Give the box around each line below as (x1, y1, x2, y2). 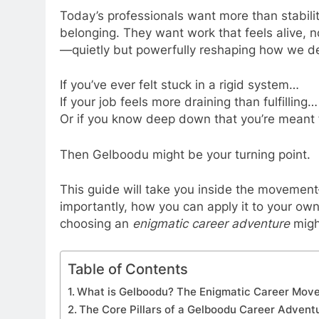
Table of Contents (68, 259, 188, 278)
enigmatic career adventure (132, 216, 290, 231)
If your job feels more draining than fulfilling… (60, 95, 318, 110)
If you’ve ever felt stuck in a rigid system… (60, 78, 299, 93)
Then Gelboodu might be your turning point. (60, 147, 310, 162)
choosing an (60, 216, 132, 231)
